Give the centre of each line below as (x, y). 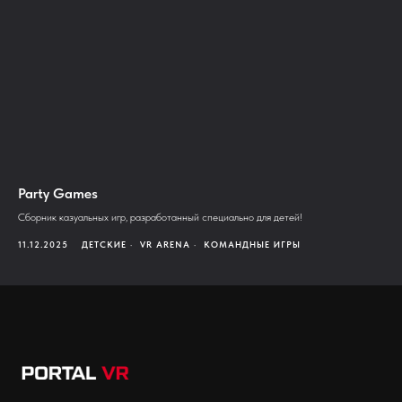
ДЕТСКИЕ (104, 245)
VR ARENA (165, 245)
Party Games (58, 194)
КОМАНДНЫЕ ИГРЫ (252, 245)
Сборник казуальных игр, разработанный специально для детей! (160, 218)
